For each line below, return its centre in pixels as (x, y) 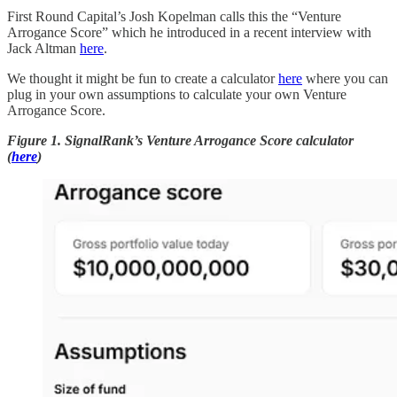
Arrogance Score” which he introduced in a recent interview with (189, 32)
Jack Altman (43, 48)
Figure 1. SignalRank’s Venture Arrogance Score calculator (180, 140)
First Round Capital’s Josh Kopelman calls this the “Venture (174, 16)
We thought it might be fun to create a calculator (143, 78)
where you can (345, 78)
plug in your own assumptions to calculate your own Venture (177, 94)
